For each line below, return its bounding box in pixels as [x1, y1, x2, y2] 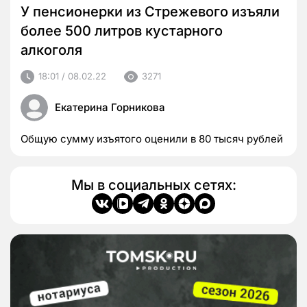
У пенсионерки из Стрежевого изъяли [21, 3, 280, 20]
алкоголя [21, 41, 82, 58]
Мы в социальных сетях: [71, 176, 236, 193]
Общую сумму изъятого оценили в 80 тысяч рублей [21, 132, 283, 145]
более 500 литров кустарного [21, 22, 223, 39]
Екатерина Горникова [55, 100, 165, 114]
